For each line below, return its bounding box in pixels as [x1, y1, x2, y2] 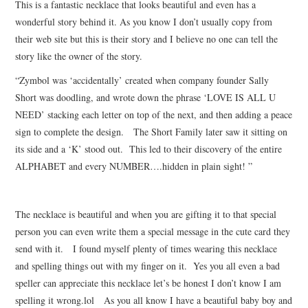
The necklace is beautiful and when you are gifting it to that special [15, 207, 277, 221]
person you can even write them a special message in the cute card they [15, 224, 291, 238]
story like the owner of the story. [15, 49, 143, 63]
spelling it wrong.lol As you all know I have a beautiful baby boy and [15, 293, 293, 307]
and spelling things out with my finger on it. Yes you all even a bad [15, 258, 280, 272]
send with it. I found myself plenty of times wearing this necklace [15, 241, 278, 255]
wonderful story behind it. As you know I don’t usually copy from [15, 14, 273, 28]
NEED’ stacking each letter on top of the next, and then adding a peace [15, 107, 293, 121]
